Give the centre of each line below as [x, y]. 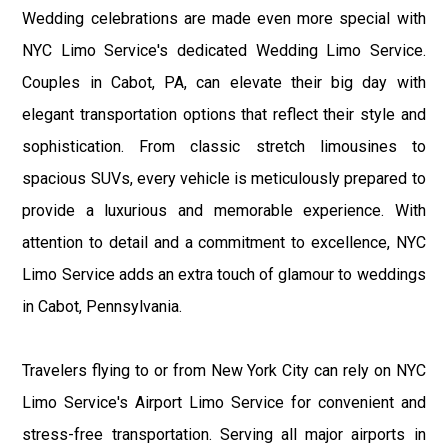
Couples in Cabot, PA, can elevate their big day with [224, 82]
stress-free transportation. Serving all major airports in [224, 434]
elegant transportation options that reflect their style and [224, 114]
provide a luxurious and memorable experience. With [224, 210]
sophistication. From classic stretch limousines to [224, 146]
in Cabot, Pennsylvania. [102, 306]
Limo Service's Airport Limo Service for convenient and [224, 402]
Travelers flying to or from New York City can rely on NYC [224, 370]
